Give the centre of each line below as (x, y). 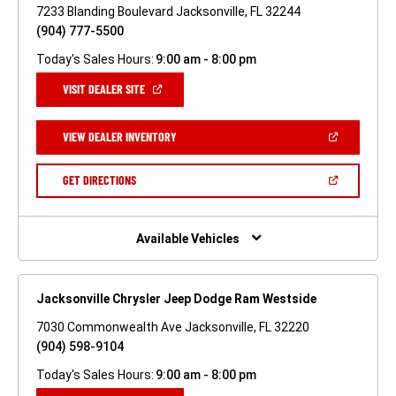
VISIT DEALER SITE (104, 88)
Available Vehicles (187, 239)
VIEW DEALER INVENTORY (120, 136)
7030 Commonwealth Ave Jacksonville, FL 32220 (173, 327)
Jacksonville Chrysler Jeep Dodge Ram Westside (176, 299)
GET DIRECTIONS (99, 179)
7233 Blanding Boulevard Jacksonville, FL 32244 (168, 11)
